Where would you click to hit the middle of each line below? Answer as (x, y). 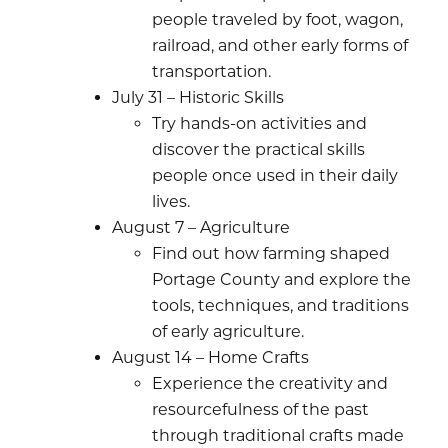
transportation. (211, 71)
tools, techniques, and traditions (280, 305)
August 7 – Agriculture (201, 227)
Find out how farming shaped (271, 253)
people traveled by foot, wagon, (277, 19)
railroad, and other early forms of (280, 45)
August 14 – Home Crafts (210, 357)
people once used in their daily (275, 175)
